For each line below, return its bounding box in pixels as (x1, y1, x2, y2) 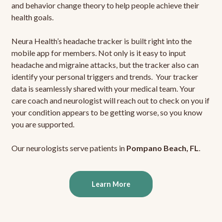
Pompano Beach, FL (126, 143, 199, 153)
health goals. (11, 12, 54, 22)
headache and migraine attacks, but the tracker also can (11, 60, 199, 70)
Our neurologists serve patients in (11, 143, 126, 153)
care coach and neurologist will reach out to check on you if (11, 96, 210, 106)
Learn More (92, 180, 130, 189)
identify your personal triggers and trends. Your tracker (11, 72, 198, 82)
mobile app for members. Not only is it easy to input (11, 48, 186, 58)
